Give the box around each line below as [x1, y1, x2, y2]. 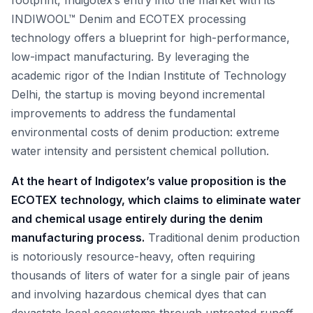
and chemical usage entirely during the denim [11, 212, 263, 226]
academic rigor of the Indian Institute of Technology [11, 68, 286, 82]
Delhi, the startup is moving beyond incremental [11, 87, 265, 101]
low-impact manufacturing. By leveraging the [11, 50, 249, 64]
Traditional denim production [145, 231, 300, 245]
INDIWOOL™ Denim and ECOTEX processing [11, 12, 246, 26]
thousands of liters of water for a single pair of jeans [11, 268, 290, 282]
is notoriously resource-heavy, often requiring [11, 249, 255, 263]
